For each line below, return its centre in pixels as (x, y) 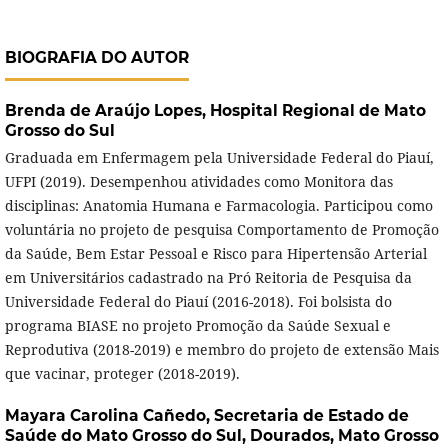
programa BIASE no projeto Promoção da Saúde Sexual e (197, 326)
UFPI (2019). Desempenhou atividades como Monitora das (198, 182)
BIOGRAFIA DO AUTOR (96, 58)
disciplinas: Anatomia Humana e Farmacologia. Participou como (218, 206)
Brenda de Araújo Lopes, (107, 111)
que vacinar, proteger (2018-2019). (124, 374)
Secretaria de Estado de (311, 416)
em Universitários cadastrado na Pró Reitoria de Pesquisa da (208, 278)
